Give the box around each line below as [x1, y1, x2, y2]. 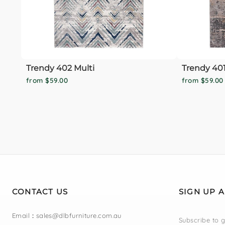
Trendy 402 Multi [26, 63, 94, 73]
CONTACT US [12, 186, 68, 196]
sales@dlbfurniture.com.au [36, 211, 122, 219]
